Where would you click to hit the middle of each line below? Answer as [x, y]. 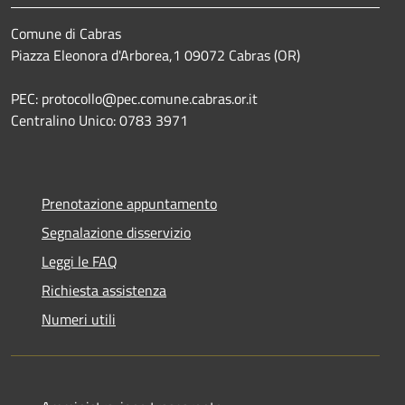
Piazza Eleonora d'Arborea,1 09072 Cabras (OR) [155, 55]
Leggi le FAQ [80, 261]
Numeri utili [79, 319]
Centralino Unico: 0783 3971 [99, 120]
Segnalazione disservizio [116, 232]
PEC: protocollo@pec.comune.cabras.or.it [136, 98]
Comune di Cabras [66, 33]
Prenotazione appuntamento [129, 203]
